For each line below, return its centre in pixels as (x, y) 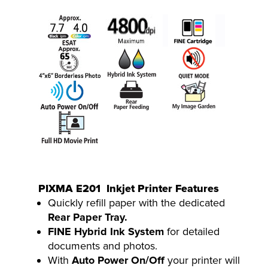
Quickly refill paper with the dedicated (136, 203)
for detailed (192, 232)
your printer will (202, 260)
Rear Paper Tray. (88, 217)
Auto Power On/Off (118, 260)
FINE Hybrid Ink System (106, 232)
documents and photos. (103, 246)
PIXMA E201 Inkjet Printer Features (129, 188)
